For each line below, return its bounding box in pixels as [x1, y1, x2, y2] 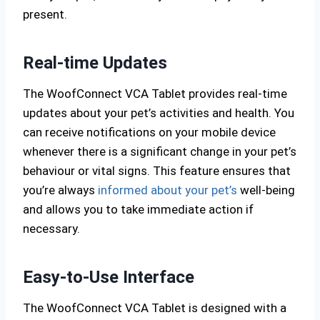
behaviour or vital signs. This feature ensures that [23, 164, 291, 178]
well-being [237, 183, 295, 197]
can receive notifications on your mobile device [23, 125, 276, 139]
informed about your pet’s [98, 183, 237, 197]
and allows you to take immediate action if [23, 202, 254, 216]
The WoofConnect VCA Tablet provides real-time [23, 86, 287, 101]
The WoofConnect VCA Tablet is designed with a [23, 301, 286, 315]
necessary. [23, 221, 80, 236]
